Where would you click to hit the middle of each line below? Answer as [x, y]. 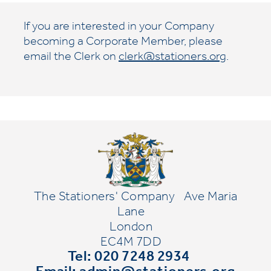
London [131, 229]
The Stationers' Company [104, 198]
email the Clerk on [71, 58]
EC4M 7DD [131, 244]
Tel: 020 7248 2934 [129, 259]
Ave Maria [211, 198]
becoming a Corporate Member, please [123, 43]
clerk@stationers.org [172, 58]
